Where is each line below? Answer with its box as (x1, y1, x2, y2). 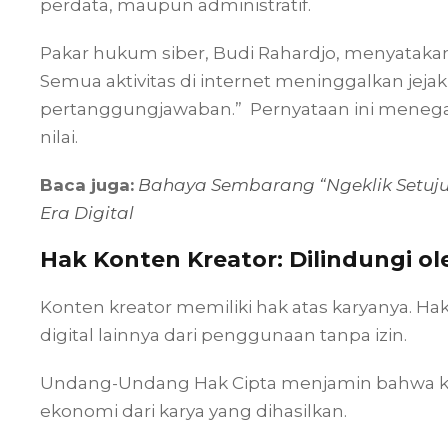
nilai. (40, 126, 78, 147)
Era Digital (40, 202, 134, 223)
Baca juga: (40, 174, 134, 195)
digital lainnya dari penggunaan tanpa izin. (40, 324, 407, 345)
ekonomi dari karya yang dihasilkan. (40, 400, 347, 421)
